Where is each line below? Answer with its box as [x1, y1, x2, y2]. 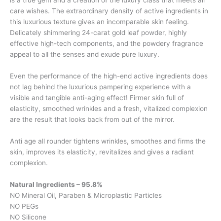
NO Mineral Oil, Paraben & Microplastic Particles [10, 191, 162, 199]
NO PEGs [10, 202, 38, 210]
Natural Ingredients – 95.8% [10, 180, 103, 188]
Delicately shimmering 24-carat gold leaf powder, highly [10, 29, 187, 37]
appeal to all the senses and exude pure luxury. [10, 50, 159, 59]
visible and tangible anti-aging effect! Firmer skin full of [10, 93, 184, 102]
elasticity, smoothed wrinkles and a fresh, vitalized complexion [10, 104, 208, 112]
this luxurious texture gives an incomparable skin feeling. [10, 18, 189, 26]
